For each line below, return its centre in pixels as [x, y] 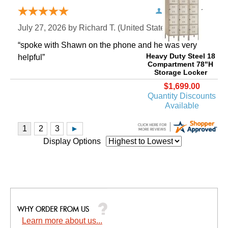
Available [182, 105]
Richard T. [97, 27]
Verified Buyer [183, 10]
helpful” [31, 57]
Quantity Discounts [182, 96]
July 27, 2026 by [48, 27]
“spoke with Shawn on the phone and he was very [107, 45]
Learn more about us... [62, 220]
